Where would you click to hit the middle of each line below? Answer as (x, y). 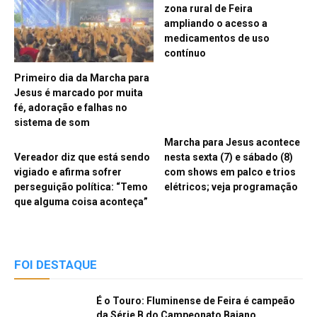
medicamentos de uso (217, 38)
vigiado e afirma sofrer (68, 172)
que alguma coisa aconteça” (81, 202)
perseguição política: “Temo (81, 187)
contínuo (185, 53)
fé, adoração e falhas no (71, 108)
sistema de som (52, 123)
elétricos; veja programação (231, 187)
